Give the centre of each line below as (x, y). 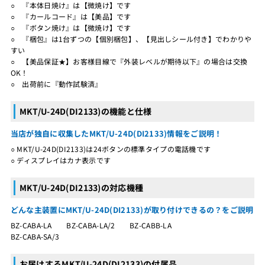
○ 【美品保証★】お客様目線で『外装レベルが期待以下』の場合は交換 (129, 61)
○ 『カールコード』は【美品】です (71, 16)
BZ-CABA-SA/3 (35, 236)
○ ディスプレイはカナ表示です (61, 160)
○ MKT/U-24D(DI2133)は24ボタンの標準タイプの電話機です (111, 148)
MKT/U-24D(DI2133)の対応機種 (81, 187)
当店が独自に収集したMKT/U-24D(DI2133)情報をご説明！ (116, 133)
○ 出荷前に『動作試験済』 (56, 83)
